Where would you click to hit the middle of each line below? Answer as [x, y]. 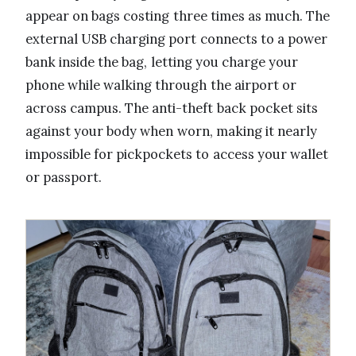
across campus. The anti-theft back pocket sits [172, 108]
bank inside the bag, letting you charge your [162, 62]
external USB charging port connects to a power [177, 39]
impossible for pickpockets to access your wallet [177, 155]
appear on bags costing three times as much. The [178, 16]
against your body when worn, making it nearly [172, 132]
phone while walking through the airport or [161, 85]
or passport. [64, 178]
